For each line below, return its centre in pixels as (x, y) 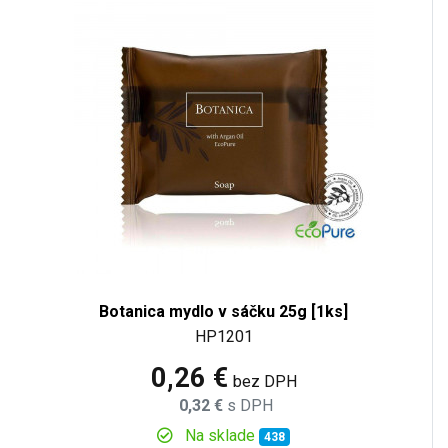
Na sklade (220, 435)
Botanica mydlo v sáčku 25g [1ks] (223, 311)
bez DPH (264, 381)
